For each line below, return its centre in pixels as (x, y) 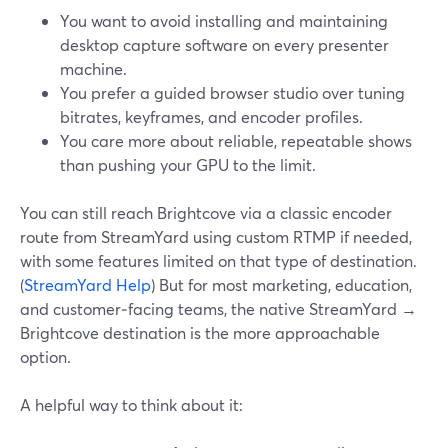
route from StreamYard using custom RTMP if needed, (216, 236)
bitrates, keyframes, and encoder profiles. (211, 116)
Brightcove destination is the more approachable (200, 332)
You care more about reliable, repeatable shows (236, 140)
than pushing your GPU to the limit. (188, 164)
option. (45, 356)
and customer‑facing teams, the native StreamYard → (218, 308)
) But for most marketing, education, (281, 284)
